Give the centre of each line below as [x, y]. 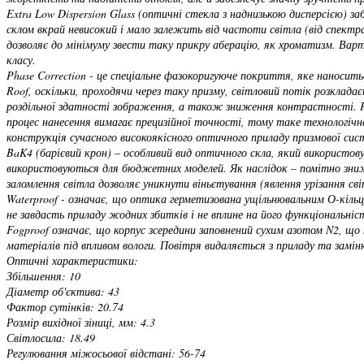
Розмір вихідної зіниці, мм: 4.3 [81, 322]
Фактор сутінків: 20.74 [65, 306]
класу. [21, 59]
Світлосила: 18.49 [51, 337]
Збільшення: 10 [43, 275]
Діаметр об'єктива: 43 [63, 291]
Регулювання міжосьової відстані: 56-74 [106, 353]
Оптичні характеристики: [72, 260]
